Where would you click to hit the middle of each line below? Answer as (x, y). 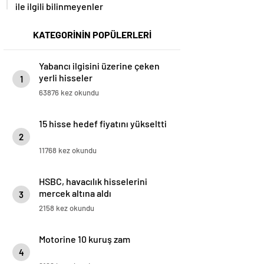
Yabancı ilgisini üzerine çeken (99, 66)
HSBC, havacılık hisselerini (93, 181)
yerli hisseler (66, 78)
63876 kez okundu (69, 93)
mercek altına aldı (75, 193)
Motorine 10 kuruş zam (85, 239)
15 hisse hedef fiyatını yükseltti (103, 124)
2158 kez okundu (67, 208)
